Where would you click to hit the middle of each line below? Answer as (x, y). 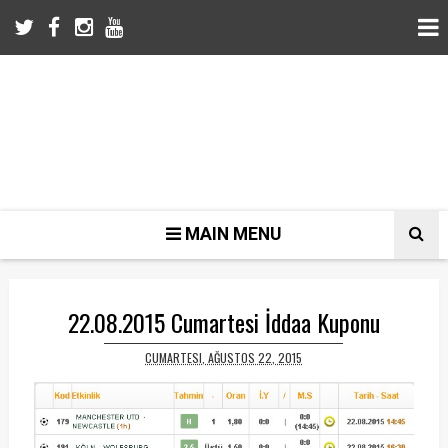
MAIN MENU (231, 234)
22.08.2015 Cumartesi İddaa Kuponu (223, 322)
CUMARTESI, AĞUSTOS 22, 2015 (224, 357)
